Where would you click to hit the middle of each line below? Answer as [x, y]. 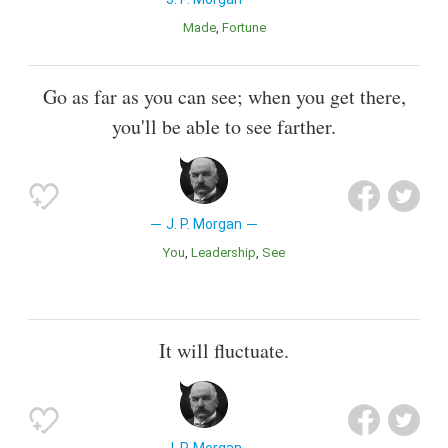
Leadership [227, 253]
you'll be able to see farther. [224, 127]
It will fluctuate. [224, 351]
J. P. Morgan [203, 224]
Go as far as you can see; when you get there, [224, 97]
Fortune [247, 28]
